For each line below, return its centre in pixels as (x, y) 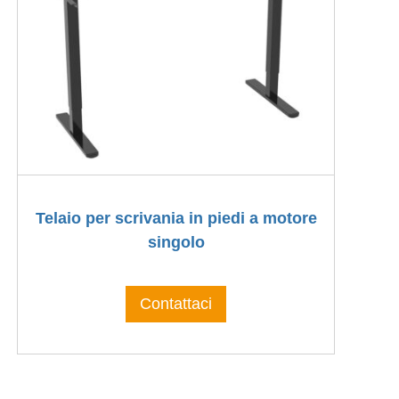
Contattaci (176, 304)
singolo (176, 243)
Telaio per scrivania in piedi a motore (176, 219)
